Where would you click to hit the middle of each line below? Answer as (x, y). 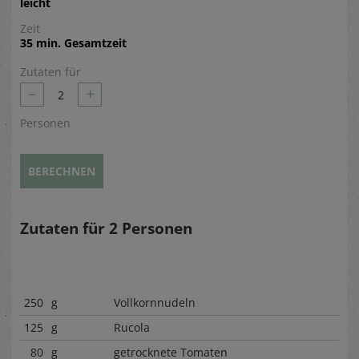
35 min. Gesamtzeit (73, 43)
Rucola (132, 327)
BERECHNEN (62, 171)
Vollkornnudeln (155, 303)
